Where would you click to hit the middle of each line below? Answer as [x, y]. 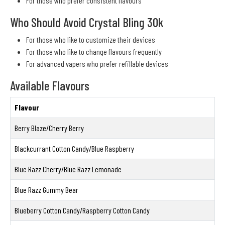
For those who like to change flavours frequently [94, 52]
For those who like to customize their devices [91, 40]
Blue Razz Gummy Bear [46, 190]
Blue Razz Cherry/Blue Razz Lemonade [68, 169]
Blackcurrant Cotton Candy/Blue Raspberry [74, 149]
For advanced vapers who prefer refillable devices [97, 64]
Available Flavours [50, 86]
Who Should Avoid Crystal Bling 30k [87, 22]
